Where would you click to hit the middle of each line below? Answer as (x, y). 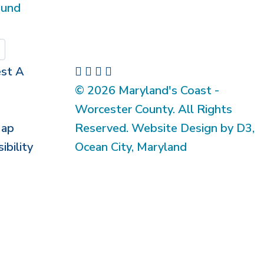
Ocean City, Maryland (131, 147)
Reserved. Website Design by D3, (165, 128)
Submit (64, 49)
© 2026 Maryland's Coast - (147, 90)
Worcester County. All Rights (154, 109)
